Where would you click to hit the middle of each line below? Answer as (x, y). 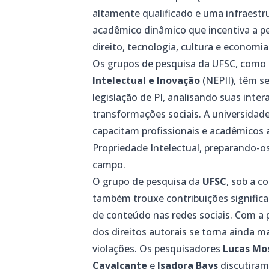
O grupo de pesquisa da (148, 182)
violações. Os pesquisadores (158, 249)
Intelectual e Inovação (147, 81)
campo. (109, 165)
